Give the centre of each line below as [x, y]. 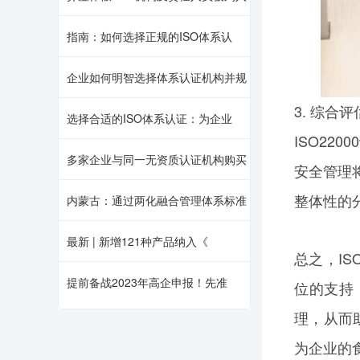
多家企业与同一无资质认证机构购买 [157, 159]
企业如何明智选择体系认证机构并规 [157, 77]
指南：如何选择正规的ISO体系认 [149, 36]
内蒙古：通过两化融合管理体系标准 [157, 200]
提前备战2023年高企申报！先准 [147, 282]
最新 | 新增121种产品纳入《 [137, 241]
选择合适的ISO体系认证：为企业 [149, 118]
